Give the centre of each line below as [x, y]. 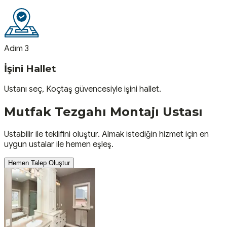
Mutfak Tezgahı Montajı [82, 112]
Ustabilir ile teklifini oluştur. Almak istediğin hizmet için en [106, 134]
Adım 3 [16, 48]
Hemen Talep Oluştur [39, 163]
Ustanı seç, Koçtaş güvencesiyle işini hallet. [83, 89]
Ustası [181, 112]
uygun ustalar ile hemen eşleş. [59, 144]
